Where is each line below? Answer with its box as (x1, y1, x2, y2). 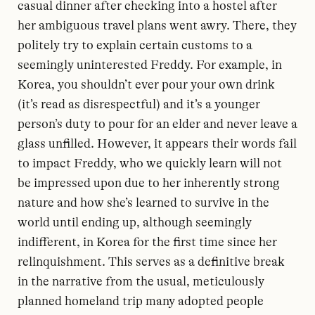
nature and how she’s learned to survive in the (18, 195, 269, 210)
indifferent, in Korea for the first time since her (18, 235, 277, 249)
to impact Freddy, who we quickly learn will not (18, 156, 282, 170)
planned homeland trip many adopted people (18, 294, 264, 308)
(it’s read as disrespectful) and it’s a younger (18, 97, 260, 111)
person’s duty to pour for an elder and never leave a (18, 117, 297, 131)
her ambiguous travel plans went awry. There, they (18, 18, 297, 32)
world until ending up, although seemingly (18, 215, 252, 229)
